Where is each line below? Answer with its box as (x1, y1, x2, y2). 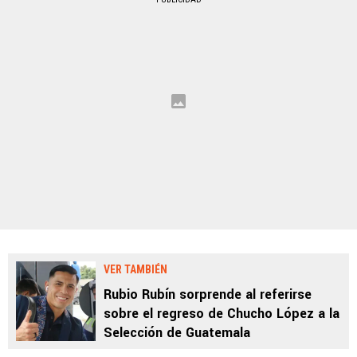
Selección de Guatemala (104, 324, 250, 343)
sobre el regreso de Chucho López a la (104, 304, 339, 324)
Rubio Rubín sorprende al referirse (104, 285, 312, 304)
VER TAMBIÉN (104, 263, 167, 277)
